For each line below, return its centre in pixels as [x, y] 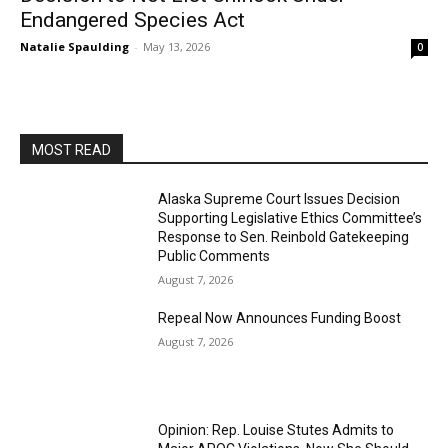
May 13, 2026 [176, 46]
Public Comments [214, 256]
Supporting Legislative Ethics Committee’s [290, 218]
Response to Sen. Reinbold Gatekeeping [284, 237]
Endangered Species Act [132, 20]
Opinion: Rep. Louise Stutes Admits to [276, 429]
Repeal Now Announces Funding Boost [280, 318]
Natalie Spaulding [74, 46]
